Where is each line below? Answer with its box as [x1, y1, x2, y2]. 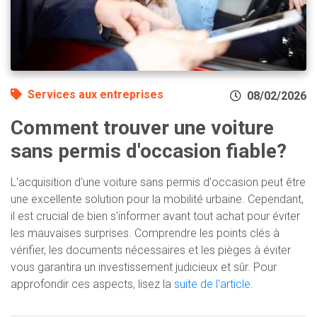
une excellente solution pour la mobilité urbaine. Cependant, [11, 192, 304, 206]
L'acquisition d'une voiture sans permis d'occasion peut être [11, 175, 306, 189]
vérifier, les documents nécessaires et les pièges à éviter [11, 243, 291, 257]
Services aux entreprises [28, 87, 163, 101]
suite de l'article [174, 277, 250, 291]
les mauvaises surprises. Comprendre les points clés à [11, 226, 279, 240]
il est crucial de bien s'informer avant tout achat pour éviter [11, 209, 300, 223]
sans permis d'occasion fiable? [11, 139, 287, 163]
